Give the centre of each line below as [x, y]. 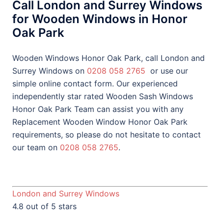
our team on [36, 147]
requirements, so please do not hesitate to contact [107, 135]
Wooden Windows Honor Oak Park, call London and [109, 58]
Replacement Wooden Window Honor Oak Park [100, 122]
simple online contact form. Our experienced [95, 83]
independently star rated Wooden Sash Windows [103, 96]
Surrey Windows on [50, 71]
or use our [167, 71]
